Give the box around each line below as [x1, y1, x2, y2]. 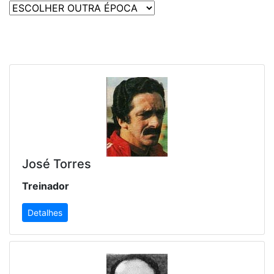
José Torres [22, 157, 91, 172]
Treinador [22, 180, 69, 193]
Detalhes [28, 207, 62, 218]
